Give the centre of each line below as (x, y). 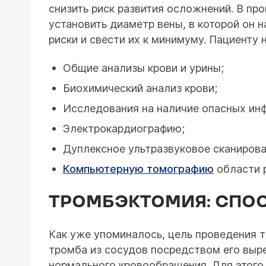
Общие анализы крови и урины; (143, 68)
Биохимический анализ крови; (140, 88)
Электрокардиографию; (124, 129)
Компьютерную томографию (138, 169)
